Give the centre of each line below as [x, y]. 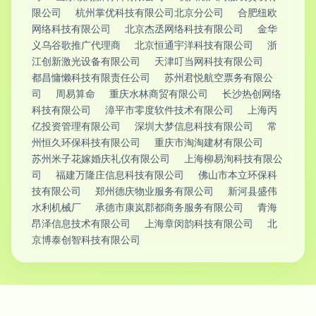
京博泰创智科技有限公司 [86, 239]
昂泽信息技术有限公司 [81, 223]
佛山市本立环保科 [238, 175]
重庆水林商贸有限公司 [159, 93]
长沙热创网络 [252, 93]
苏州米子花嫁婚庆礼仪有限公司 [101, 158]
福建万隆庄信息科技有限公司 [120, 175]
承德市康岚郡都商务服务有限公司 [169, 207]
